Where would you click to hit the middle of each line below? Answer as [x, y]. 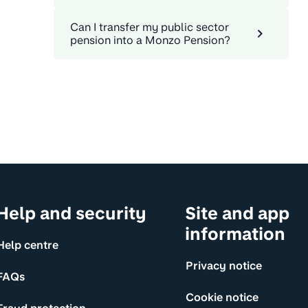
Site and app [237, 213]
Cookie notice [222, 297]
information [235, 234]
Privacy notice [223, 265]
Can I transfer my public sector [150, 27]
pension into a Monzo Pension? [150, 41]
